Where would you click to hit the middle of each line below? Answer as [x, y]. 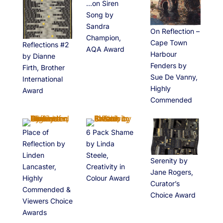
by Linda [101, 144]
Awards [34, 213]
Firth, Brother [43, 68]
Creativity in [106, 167]
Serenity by [169, 160]
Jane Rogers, [171, 172]
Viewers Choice [47, 201]
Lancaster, [39, 167]
